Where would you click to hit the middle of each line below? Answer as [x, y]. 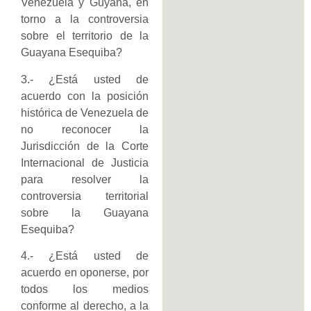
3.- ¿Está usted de [85, 79]
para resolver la [85, 179]
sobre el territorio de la [85, 36]
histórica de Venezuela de [85, 112]
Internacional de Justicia [85, 162]
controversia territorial [85, 196]
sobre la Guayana [85, 212]
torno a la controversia [85, 19]
